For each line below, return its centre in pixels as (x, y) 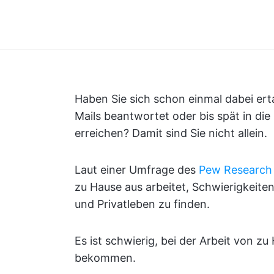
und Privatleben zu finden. (142, 204)
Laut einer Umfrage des (137, 170)
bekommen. (105, 258)
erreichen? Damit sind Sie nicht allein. (171, 133)
